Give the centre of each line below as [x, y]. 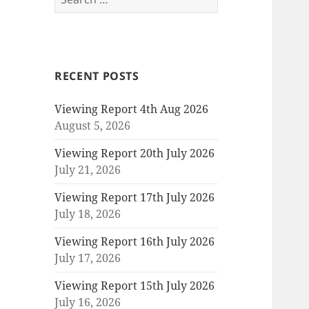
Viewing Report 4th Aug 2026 [132, 109]
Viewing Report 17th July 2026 [135, 198]
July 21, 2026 [88, 170]
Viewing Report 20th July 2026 [135, 153]
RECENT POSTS [97, 76]
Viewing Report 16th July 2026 [135, 242]
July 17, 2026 [88, 258]
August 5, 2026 [93, 126]
